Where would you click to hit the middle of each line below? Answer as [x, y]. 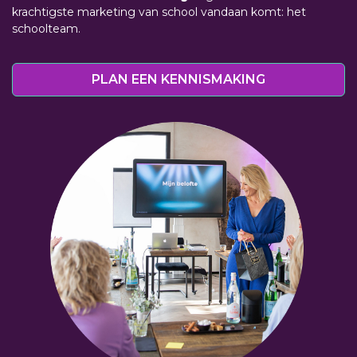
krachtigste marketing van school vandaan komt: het [159, 12]
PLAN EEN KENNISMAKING [178, 79]
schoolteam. [46, 29]
